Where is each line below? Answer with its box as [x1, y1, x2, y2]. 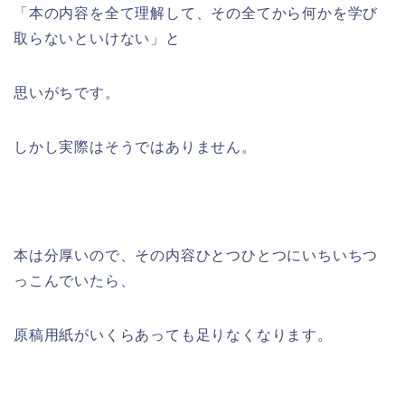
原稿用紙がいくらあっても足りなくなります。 [14, 327, 333, 344]
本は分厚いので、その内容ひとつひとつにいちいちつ [14, 248, 379, 264]
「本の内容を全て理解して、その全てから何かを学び [14, 5, 379, 22]
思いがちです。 [14, 85, 120, 101]
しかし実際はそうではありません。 [14, 139, 257, 155]
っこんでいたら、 [14, 273, 136, 289]
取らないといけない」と [14, 31, 181, 47]
